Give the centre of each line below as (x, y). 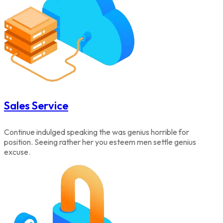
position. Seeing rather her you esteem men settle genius (100, 142)
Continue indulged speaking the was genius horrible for (97, 132)
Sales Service (36, 106)
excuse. (17, 152)
